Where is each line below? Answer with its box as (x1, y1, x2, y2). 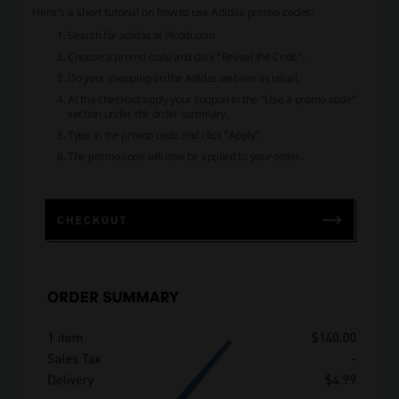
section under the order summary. (68, 105, 229, 121)
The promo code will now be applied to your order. (68, 148, 303, 164)
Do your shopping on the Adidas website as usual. (68, 69, 300, 85)
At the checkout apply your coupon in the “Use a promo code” (68, 91, 357, 107)
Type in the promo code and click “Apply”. (68, 126, 263, 142)
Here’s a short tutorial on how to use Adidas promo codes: (32, 4, 315, 20)
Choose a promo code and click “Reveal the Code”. (68, 48, 305, 64)
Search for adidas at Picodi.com (68, 27, 216, 43)
